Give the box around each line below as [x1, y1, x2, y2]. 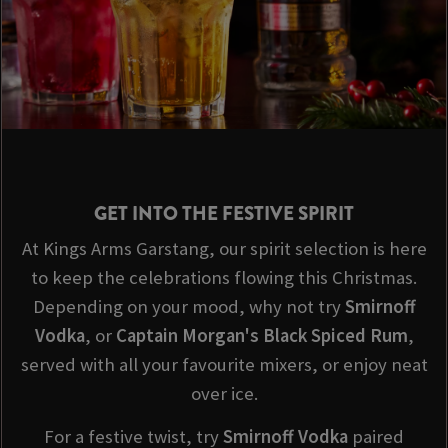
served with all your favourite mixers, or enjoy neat [20, 352, 428, 376]
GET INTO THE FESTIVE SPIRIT [94, 199, 354, 227]
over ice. [190, 381, 258, 405]
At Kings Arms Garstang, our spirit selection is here [21, 236, 427, 260]
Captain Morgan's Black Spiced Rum [115, 323, 408, 347]
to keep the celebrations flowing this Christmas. [31, 265, 417, 289]
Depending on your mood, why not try [32, 294, 345, 318]
